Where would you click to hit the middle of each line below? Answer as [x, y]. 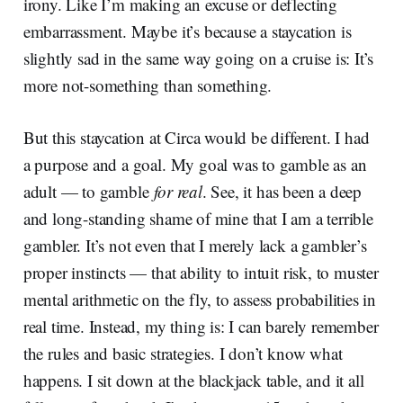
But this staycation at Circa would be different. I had [196, 138]
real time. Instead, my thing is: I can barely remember [201, 327]
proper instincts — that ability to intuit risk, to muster [201, 273]
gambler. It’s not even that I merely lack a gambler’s [195, 246]
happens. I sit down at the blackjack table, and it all [193, 381]
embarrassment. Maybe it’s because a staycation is [187, 31]
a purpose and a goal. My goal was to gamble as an [195, 165]
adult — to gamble [89, 192]
